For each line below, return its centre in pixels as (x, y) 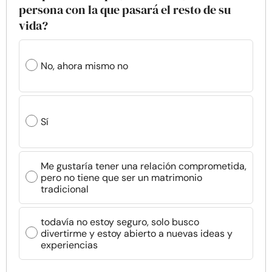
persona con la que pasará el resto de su (125, 10)
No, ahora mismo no (84, 66)
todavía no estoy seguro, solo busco (120, 222)
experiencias (69, 245)
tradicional (65, 189)
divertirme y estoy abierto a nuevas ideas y (137, 233)
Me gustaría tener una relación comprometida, (144, 166)
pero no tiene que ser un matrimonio (121, 178)
